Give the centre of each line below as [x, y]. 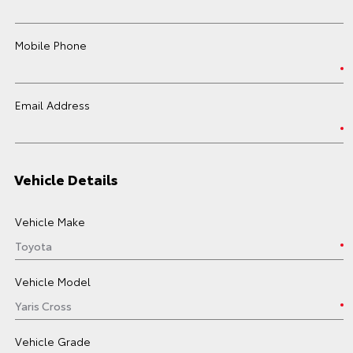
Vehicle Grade [53, 341]
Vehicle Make [50, 221]
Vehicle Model [53, 281]
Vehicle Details [66, 179]
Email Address [52, 105]
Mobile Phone [51, 45]
